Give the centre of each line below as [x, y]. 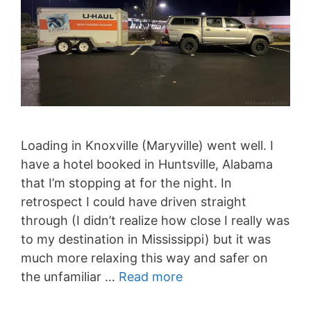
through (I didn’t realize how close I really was [155, 221]
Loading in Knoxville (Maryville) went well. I [147, 146]
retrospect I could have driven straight [134, 202]
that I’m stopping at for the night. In [126, 183]
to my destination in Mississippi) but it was [146, 239]
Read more [151, 277]
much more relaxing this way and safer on [144, 258]
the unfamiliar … [70, 277]
